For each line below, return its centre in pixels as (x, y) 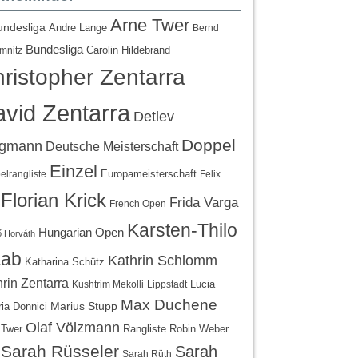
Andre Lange (78, 27)
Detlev (154, 116)
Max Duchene (169, 304)
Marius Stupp (84, 306)
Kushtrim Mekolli (108, 284)
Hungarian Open (81, 232)
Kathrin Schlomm (163, 260)
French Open (138, 203)
